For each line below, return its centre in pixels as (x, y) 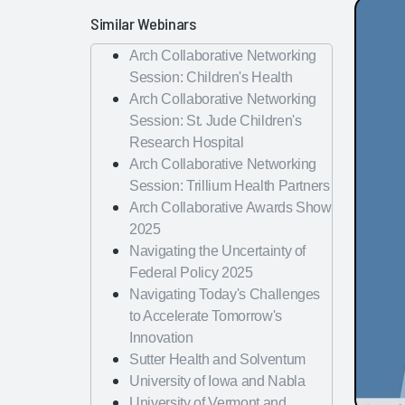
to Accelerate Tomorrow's (206, 316)
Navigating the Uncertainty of (218, 251)
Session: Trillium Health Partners (230, 186)
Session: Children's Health (211, 78)
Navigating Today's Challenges (225, 295)
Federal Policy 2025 (191, 273)
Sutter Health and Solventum (217, 360)
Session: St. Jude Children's (216, 121)
